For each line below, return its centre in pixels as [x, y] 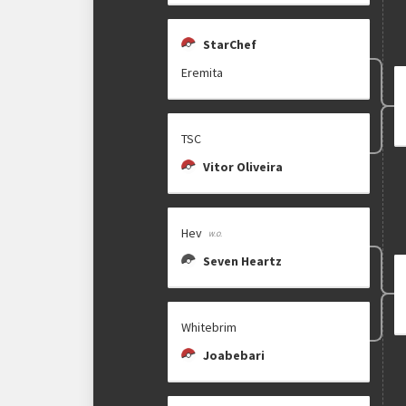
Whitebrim [209, 327]
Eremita [203, 73]
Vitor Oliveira [243, 167]
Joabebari [234, 355]
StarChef [230, 45]
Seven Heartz [243, 261]
